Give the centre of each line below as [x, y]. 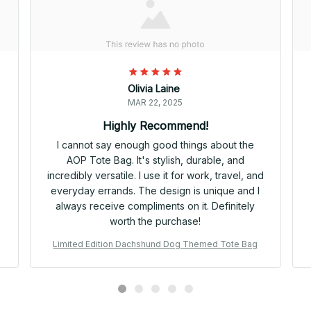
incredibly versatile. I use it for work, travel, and [155, 176]
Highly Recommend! [155, 126]
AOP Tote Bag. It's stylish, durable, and [155, 160]
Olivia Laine [154, 89]
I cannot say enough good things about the [155, 145]
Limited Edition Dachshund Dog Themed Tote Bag [155, 244]
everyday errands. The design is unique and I [155, 191]
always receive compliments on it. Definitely [155, 206]
